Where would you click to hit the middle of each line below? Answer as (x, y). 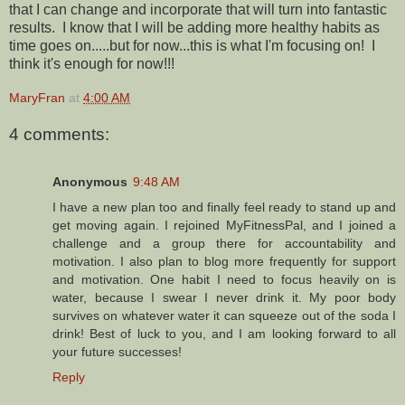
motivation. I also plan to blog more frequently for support (224, 261)
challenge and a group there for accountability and (224, 243)
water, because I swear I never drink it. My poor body (224, 297)
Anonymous (90, 181)
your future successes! (117, 351)
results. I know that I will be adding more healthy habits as (194, 27)
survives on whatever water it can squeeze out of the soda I (224, 315)
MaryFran (37, 97)
